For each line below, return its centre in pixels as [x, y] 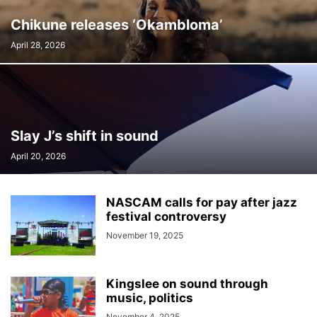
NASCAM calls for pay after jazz [202, 202]
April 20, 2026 [38, 156]
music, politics [150, 298]
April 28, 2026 [38, 45]
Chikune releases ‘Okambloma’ [117, 25]
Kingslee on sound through [187, 284]
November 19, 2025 [145, 235]
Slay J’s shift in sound [85, 136]
